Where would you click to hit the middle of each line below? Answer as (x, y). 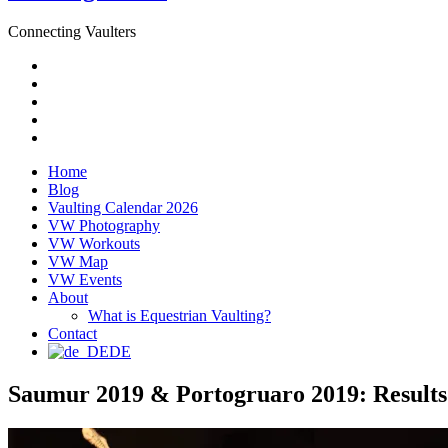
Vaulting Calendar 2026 (123, 207)
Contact (72, 333)
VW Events (85, 279)
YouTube (76, 118)
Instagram (78, 100)
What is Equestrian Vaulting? (179, 315)
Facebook (78, 82)
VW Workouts (94, 243)
